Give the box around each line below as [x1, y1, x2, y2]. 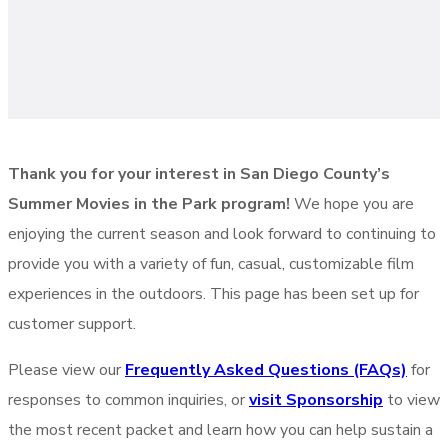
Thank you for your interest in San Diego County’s [8, 163, 390, 185]
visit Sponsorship [249, 389, 383, 411]
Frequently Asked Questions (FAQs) [125, 359, 407, 381]
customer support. [8, 313, 136, 335]
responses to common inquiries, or [8, 389, 249, 411]
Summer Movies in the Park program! [8, 193, 290, 215]
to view [383, 389, 440, 411]
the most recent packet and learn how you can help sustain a [8, 419, 433, 441]
